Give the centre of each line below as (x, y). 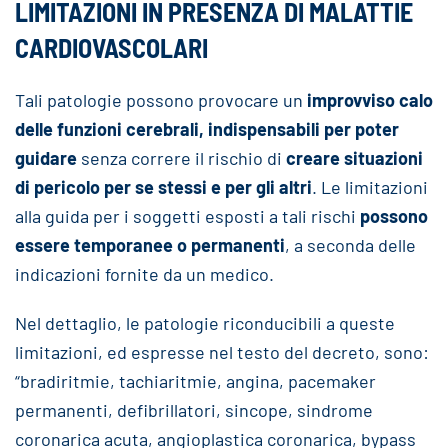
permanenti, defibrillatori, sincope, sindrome (194, 410)
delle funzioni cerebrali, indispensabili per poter (207, 129)
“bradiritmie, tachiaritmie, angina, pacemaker (195, 381)
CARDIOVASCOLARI (111, 47)
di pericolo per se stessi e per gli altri (163, 187)
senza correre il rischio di (181, 158)
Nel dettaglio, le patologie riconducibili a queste (205, 323)
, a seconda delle (350, 245)
